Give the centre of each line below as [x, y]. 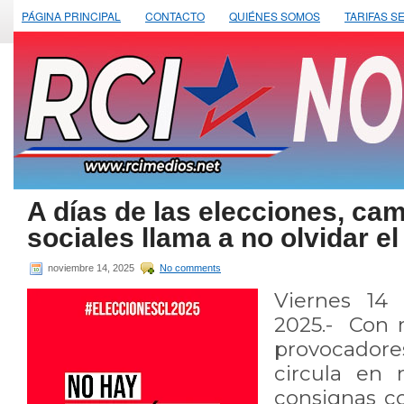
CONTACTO [175, 16]
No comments [190, 267]
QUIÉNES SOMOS [275, 16]
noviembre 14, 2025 [91, 267]
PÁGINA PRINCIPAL [71, 16]
